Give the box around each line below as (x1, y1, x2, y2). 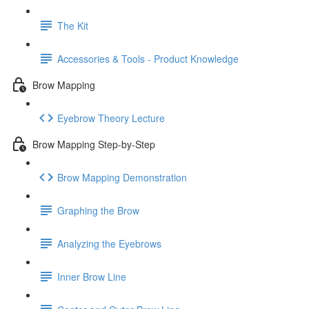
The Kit (57, 18, 88, 32)
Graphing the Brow (57, 203, 139, 217)
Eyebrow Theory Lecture (57, 110, 165, 125)
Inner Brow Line (57, 269, 126, 283)
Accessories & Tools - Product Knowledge (57, 51, 239, 66)
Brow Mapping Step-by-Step (32, 137, 155, 151)
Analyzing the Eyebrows (57, 236, 161, 250)
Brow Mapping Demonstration (57, 170, 187, 184)
